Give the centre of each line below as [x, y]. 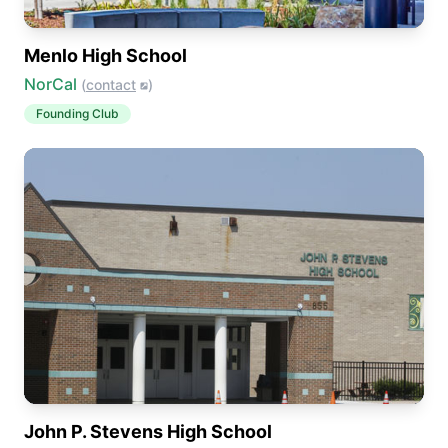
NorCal [50, 84]
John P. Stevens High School [148, 431]
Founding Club [77, 113]
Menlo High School [105, 55]
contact [111, 84]
